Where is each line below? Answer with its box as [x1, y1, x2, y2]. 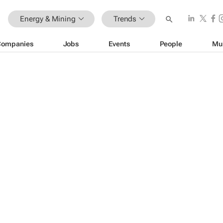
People [159, 39, 182, 48]
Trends [113, 14, 137, 23]
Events [109, 39, 130, 48]
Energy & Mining [20, 14, 76, 23]
